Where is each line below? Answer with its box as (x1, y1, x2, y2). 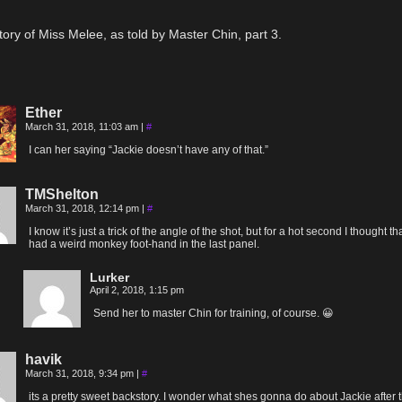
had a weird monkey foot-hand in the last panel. (29, 238, 259, 250)
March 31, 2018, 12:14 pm (25, 203, 142, 214)
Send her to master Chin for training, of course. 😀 (93, 307, 334, 319)
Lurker (90, 270, 129, 284)
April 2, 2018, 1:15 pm (90, 284, 184, 295)
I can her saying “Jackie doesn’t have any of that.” (29, 144, 268, 156)
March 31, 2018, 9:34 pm (25, 368, 136, 379)
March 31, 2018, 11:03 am (25, 121, 141, 132)
